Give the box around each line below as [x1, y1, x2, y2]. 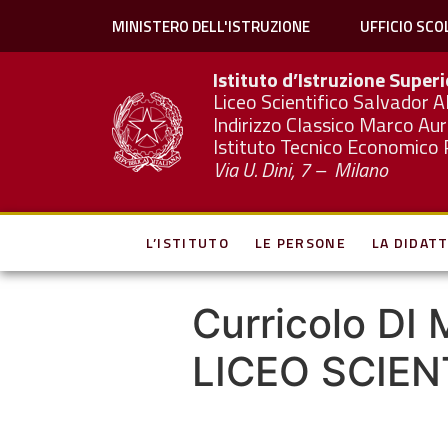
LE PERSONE [254, 232, 346, 253]
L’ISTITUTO [145, 232, 229, 253]
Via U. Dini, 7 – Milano [213, 153, 389, 185]
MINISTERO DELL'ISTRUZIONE [111, 14, 310, 38]
